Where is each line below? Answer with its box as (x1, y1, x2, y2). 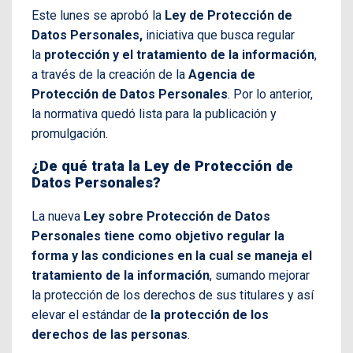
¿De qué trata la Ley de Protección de (32, 158, 293, 176)
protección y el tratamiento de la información (44, 47, 314, 63)
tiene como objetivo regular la (104, 228, 284, 243)
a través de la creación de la (32, 67, 188, 83)
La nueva (32, 208, 84, 224)
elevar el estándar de (32, 307, 150, 322)
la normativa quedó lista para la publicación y (32, 106, 277, 122)
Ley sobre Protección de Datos (84, 208, 270, 224)
